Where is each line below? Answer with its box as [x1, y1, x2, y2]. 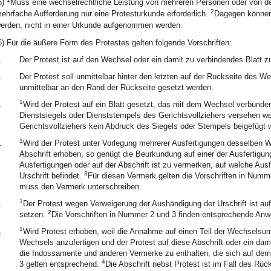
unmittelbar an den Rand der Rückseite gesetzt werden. [19, 83, 214, 92]
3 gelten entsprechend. [19, 260, 102, 269]
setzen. [19, 210, 48, 219]
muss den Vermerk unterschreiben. [19, 182, 142, 191]
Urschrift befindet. [19, 171, 84, 180]
